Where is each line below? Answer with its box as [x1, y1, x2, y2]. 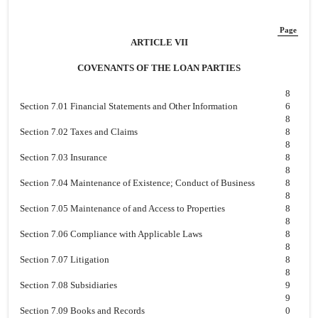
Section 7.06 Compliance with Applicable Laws [20, 229, 202, 239]
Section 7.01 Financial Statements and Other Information [20, 101, 238, 111]
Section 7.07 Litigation [20, 254, 109, 265]
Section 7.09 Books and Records [20, 305, 145, 316]
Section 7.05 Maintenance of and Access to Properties [20, 203, 225, 214]
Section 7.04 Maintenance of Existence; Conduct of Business [20, 177, 255, 188]
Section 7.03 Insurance [20, 152, 107, 163]
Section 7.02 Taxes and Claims [20, 126, 138, 137]
